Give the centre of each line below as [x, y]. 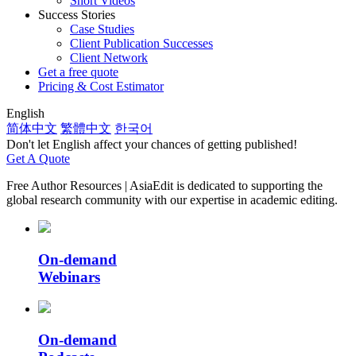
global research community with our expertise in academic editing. [172, 200]
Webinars [69, 277]
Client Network [109, 58]
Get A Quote [38, 159]
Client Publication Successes [141, 43]
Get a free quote [78, 72]
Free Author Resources [64, 186]
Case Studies [102, 29]
